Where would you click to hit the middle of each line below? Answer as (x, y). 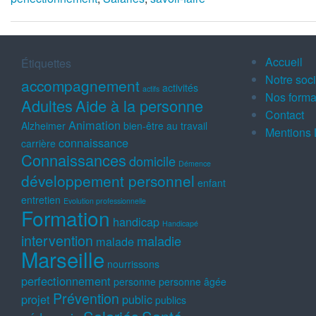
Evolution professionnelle (105, 200)
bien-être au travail (165, 125)
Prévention (86, 298)
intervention (57, 240)
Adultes (47, 105)
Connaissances (74, 159)
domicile (152, 160)
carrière (38, 143)
